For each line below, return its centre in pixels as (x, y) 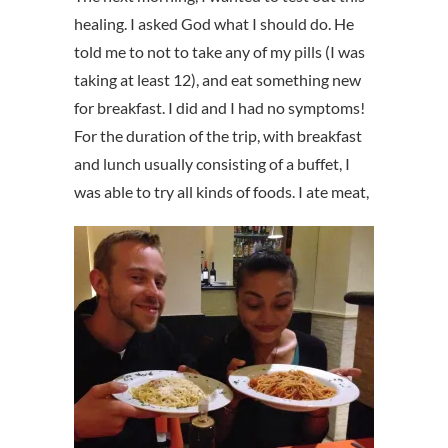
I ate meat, (333, 192)
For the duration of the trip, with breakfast (218, 136)
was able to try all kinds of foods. (186, 192)
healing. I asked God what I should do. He (214, 24)
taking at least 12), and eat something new (217, 80)
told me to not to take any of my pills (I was (219, 52)
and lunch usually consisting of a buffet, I (212, 164)
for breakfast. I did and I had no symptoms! (219, 108)
